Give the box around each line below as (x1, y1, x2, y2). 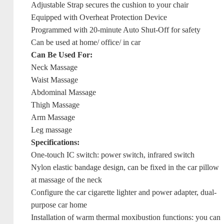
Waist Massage (31, 75, 78, 84)
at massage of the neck (31, 175, 102, 184)
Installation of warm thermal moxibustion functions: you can (31, 213, 221, 221)
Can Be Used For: (31, 50, 93, 59)
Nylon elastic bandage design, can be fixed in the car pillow (31, 163, 219, 171)
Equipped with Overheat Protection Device (31, 13, 167, 21)
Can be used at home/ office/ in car (31, 38, 141, 46)
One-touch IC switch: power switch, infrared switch (31, 150, 195, 159)
